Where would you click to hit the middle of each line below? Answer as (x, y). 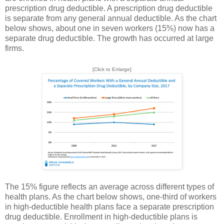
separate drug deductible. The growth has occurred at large (109, 38)
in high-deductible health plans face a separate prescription (109, 206)
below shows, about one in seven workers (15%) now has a (110, 28)
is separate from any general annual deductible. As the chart (111, 18)
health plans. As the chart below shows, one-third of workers (111, 196)
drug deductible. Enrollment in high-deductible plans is (101, 216)
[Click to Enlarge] (112, 69)
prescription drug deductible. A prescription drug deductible (109, 8)
